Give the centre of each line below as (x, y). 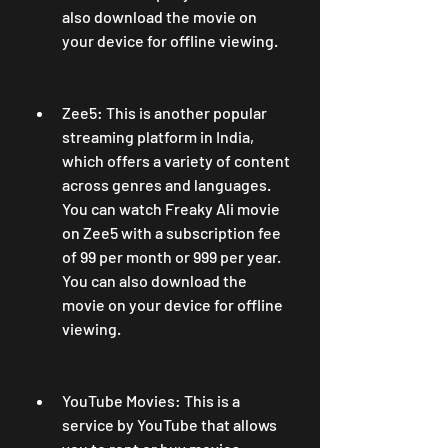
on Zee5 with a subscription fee (171, 232)
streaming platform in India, (158, 136)
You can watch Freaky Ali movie (171, 208)
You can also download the (154, 280)
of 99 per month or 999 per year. (171, 256)
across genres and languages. (166, 184)
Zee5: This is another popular (164, 112)
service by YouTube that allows (169, 424)
